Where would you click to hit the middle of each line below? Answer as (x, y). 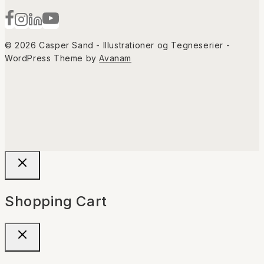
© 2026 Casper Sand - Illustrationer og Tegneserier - (118, 45)
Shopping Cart (56, 201)
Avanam (115, 58)
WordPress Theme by (52, 58)
